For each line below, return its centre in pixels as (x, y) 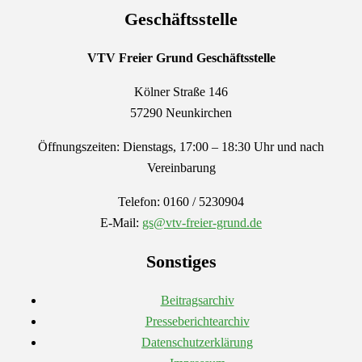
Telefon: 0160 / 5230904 (181, 201)
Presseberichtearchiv (197, 321)
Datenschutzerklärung (197, 342)
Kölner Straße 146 (181, 91)
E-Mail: (121, 222)
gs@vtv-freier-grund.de (202, 222)
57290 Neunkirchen (181, 112)
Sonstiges (181, 261)
